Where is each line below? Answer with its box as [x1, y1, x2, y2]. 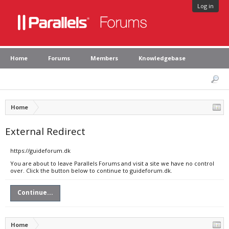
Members [90, 54, 118, 62]
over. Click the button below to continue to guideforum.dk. [10, 167, 172, 174]
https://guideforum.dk [10, 147, 71, 154]
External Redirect [5, 125, 85, 138]
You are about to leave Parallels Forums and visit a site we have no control [10, 159, 214, 167]
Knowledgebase [139, 54, 186, 62]
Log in [197, 2, 214, 10]
